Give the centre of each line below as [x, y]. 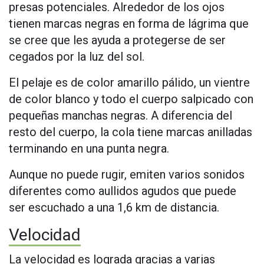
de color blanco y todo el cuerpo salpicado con [131, 99]
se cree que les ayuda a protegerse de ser [117, 40]
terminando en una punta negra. [89, 149]
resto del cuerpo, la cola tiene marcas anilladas [131, 132]
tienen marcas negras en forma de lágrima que [129, 24]
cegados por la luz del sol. [77, 57]
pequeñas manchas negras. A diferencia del [121, 116]
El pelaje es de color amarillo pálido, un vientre [129, 83]
